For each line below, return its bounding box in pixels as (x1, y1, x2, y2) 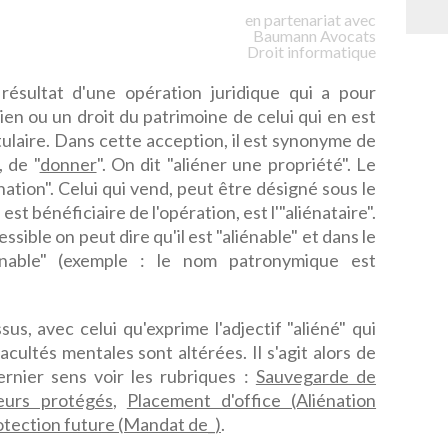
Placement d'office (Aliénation (126, 389, 377, 411)
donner (39, 153, 97, 175)
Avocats (320, 26, 376, 45)
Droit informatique (247, 42, 376, 61)
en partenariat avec (245, 10, 376, 29)
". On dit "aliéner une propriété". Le (96, 153, 377, 175)
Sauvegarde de (255, 365, 377, 387)
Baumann (253, 26, 317, 45)
